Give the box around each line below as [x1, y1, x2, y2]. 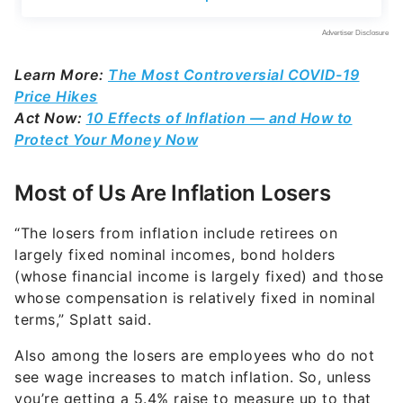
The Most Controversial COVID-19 [108, 66, 360, 85]
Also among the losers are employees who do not [14, 346, 374, 365]
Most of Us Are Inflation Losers [14, 180, 331, 207]
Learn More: [14, 66, 104, 85]
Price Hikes [14, 87, 98, 106]
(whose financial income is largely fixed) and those [14, 267, 384, 286]
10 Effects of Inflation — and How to [85, 109, 353, 128]
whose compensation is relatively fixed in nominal [14, 289, 376, 308]
